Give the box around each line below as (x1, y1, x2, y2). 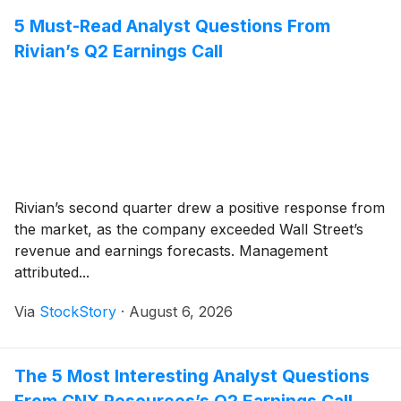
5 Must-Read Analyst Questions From (14, 14, 330, 37)
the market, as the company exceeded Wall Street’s (14, 219, 363, 238)
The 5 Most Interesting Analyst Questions (14, 364, 370, 387)
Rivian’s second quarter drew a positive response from (14, 198, 385, 217)
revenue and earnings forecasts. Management (14, 241, 328, 260)
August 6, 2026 (129, 302, 233, 320)
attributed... (14, 262, 90, 281)
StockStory (39, 302, 116, 320)
